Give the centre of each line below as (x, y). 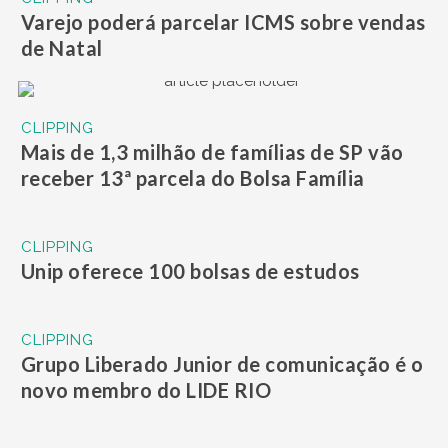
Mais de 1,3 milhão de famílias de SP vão (212, 152)
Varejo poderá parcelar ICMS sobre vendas (223, 22)
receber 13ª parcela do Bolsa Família (192, 178)
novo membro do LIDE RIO (146, 390)
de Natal (61, 48)
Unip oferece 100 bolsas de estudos (190, 271)
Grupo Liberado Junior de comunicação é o (222, 364)
